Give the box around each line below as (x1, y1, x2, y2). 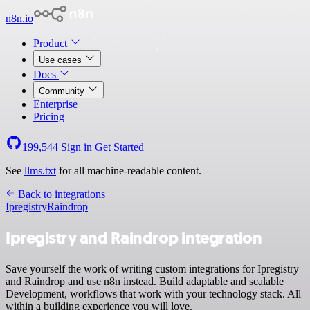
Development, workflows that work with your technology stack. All (6, 287, 301, 300)
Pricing (33, 111, 64, 122)
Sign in (58, 141, 95, 153)
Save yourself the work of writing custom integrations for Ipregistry (6, 262, 299, 275)
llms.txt (24, 165, 56, 176)
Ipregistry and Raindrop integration (6, 226, 262, 249)
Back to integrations (15, 188, 105, 200)
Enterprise (33, 98, 77, 110)
